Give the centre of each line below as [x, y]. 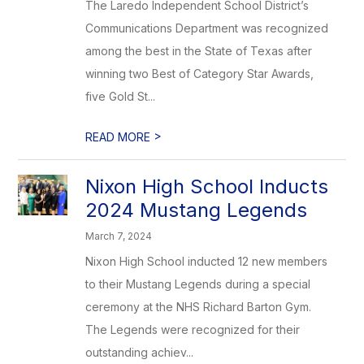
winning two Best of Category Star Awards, [200, 74]
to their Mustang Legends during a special [198, 284]
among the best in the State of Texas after [199, 51]
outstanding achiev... [140, 352]
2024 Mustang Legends [197, 210]
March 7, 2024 [119, 236]
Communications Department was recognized [207, 28]
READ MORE [120, 137]
